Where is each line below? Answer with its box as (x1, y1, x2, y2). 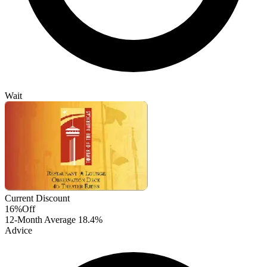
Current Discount (5, 193, 70, 204)
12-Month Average (5, 215, 78, 225)
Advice (5, 225, 32, 236)
